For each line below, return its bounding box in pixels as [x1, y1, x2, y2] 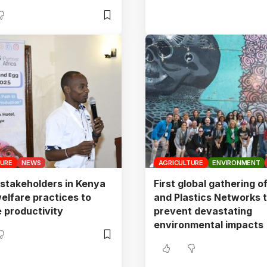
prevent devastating [154, 204, 252, 217]
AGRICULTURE [158, 158, 203, 167]
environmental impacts [154, 218, 263, 231]
